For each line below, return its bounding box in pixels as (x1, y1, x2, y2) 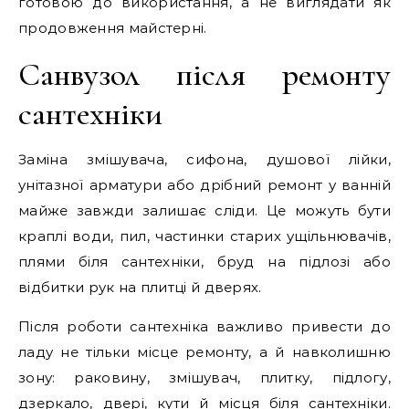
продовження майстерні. (18, 19, 207, 37)
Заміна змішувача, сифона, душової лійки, (18, 151, 391, 168)
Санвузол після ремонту (18, 55, 391, 94)
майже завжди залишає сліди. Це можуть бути (18, 202, 391, 219)
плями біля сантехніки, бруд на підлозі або (18, 253, 391, 270)
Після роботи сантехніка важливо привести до (18, 318, 391, 335)
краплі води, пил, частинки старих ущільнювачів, (18, 227, 391, 245)
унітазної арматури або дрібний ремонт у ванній (18, 176, 391, 194)
